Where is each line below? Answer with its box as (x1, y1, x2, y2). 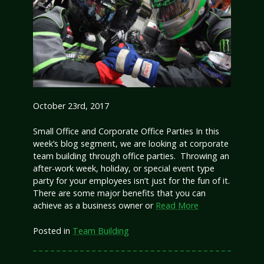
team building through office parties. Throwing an (33, 150, 229, 161)
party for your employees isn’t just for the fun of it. (33, 175, 230, 186)
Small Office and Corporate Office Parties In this (33, 126, 219, 137)
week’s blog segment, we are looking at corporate (33, 138, 229, 149)
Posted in (33, 225, 72, 236)
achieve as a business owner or (33, 200, 156, 211)
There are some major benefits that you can (33, 187, 206, 199)
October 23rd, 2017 (33, 100, 109, 112)
